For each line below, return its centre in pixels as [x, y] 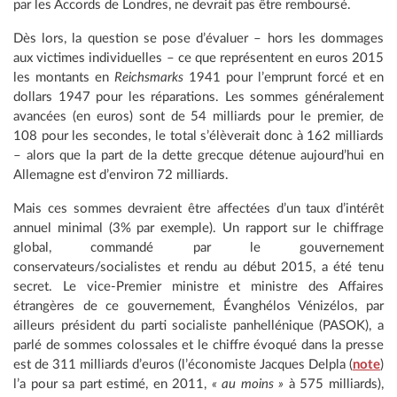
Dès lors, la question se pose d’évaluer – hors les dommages [198, 39]
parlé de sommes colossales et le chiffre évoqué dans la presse [198, 345]
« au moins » [248, 384]
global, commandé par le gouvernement [198, 248]
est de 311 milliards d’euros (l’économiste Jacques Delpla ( [183, 365]
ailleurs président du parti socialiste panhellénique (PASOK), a [198, 326]
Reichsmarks [149, 78]
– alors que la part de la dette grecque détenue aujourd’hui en [198, 156]
